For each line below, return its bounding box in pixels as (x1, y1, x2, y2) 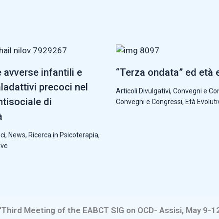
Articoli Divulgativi (115, 87, 170, 95)
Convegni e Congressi (115, 98, 182, 106)
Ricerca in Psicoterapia (28, 131, 98, 139)
